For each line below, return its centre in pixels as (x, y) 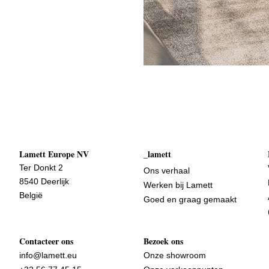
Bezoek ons (163, 241)
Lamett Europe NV (54, 154)
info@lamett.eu (48, 255)
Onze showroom (174, 255)
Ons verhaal (166, 170)
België (31, 195)
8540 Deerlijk (44, 181)
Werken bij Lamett (178, 185)
